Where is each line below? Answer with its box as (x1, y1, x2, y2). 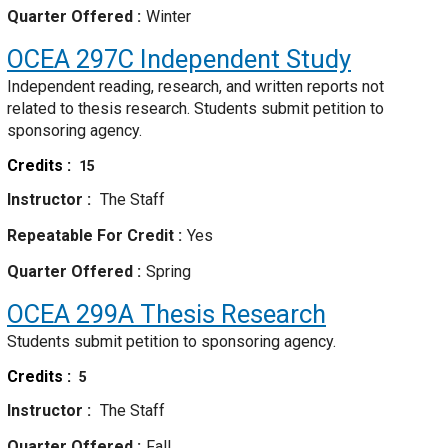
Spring (146, 262, 191, 282)
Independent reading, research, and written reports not (7, 77, 384, 97)
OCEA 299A (7, 299, 134, 330)
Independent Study (134, 44, 351, 75)
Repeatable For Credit (7, 226, 178, 246)
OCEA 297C (7, 44, 134, 75)
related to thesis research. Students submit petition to (7, 99, 384, 119)
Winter (146, 7, 191, 27)
